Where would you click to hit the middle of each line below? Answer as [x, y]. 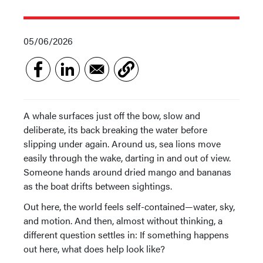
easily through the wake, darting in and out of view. [127, 158]
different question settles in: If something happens [126, 235]
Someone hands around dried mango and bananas [127, 172]
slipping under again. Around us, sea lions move [122, 144]
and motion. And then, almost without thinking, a [123, 220]
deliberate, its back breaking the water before [115, 129]
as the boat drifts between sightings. [98, 186]
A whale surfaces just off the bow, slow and [112, 115]
